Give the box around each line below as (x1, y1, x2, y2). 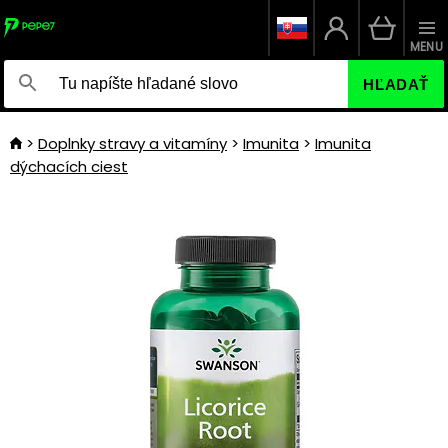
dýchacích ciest (10, 156, 128, 177)
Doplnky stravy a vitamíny (38, 133, 227, 154)
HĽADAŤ (363, 75, 429, 93)
